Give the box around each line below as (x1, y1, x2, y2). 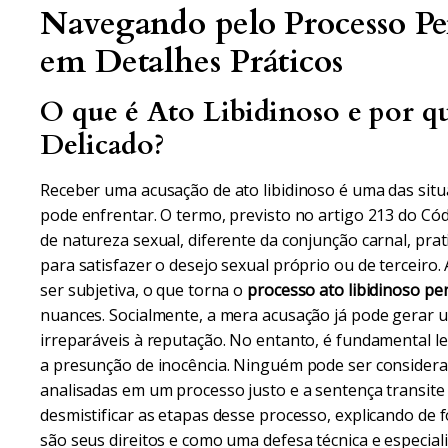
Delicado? (40, 126, 166, 164)
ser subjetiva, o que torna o (40, 279, 248, 301)
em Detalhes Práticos (40, 40, 343, 84)
